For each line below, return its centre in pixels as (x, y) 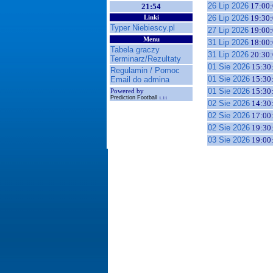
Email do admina (140, 80)
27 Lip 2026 (228, 30)
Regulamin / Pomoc (145, 70)
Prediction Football (135, 97)
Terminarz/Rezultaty (146, 59)
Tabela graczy (135, 50)
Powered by (127, 91)
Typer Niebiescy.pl (143, 28)
